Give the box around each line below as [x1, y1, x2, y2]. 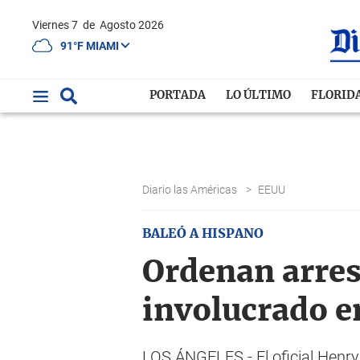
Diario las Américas [142, 183, 239, 196]
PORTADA [149, 90, 207, 101]
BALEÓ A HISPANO [142, 227, 264, 240]
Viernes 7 [39, 18, 80, 31]
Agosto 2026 [100, 18, 164, 31]
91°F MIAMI [60, 39, 121, 52]
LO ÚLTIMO [226, 90, 292, 101]
